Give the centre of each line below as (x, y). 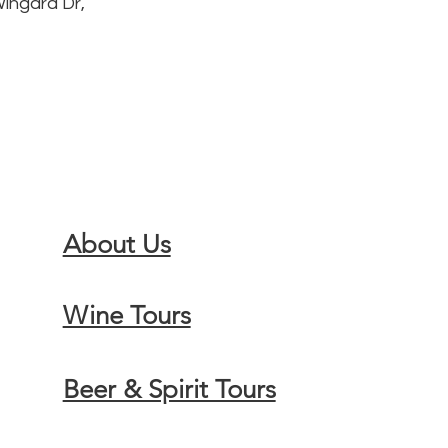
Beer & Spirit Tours (169, 389)
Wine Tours (126, 315)
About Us (116, 244)
